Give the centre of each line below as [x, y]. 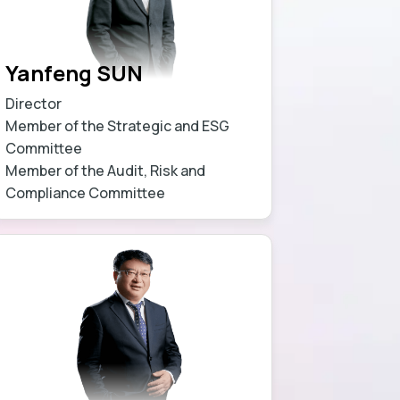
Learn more [199, 192]
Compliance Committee [86, 192]
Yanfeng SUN [75, 72]
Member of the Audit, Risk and [106, 170]
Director [34, 103]
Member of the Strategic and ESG [118, 125]
